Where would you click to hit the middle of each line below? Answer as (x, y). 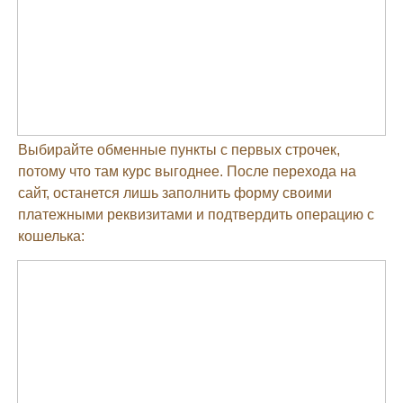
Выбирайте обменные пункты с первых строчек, (179, 149)
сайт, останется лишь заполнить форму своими (175, 193)
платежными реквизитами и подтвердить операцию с (196, 214)
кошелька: (51, 236)
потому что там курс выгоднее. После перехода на (187, 171)
